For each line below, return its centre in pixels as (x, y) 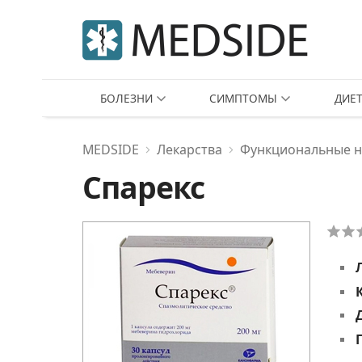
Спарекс (143, 187)
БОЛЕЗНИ (127, 98)
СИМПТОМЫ (244, 98)
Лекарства (189, 149)
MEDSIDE (111, 149)
